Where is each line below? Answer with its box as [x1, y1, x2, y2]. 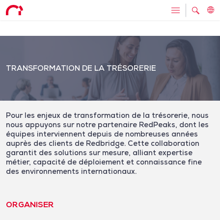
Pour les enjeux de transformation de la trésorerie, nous [6, 110, 209, 120]
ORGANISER [6, 199, 54, 210]
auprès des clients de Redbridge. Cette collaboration [6, 138, 199, 148]
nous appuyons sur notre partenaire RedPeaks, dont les [6, 120, 209, 129]
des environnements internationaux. [6, 166, 137, 176]
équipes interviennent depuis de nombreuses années [6, 129, 198, 138]
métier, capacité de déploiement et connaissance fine [6, 157, 202, 166]
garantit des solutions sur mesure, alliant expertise [6, 148, 192, 157]
